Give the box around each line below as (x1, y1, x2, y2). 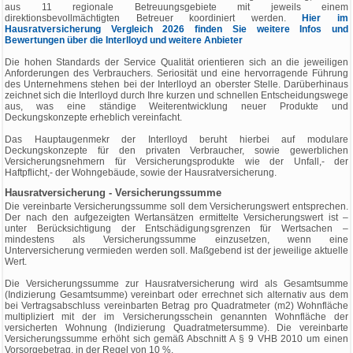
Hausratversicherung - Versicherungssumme (5, 187, 221, 199)
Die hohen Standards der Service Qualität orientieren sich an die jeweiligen (5, 57, 348, 68)
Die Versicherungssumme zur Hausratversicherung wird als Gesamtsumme (5, 278, 348, 289)
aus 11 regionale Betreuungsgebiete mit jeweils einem (5, 2, 348, 13)
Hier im (302, 13, 349, 24)
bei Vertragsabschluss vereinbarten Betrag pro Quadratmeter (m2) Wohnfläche (5, 300, 348, 311)
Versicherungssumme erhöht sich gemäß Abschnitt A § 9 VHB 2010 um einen (5, 333, 348, 344)
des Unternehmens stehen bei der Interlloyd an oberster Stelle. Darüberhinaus (5, 79, 348, 90)
